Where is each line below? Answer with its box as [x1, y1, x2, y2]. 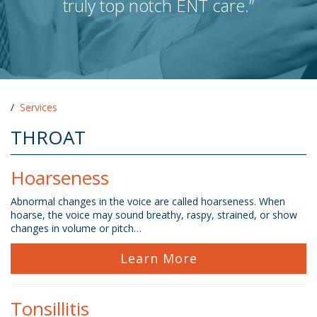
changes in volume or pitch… [11, 221, 142, 235]
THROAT [11, 125, 86, 150]
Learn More [120, 250, 197, 267]
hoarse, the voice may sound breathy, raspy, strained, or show [11, 208, 297, 221]
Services [20, 100, 57, 114]
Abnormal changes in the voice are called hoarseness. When [11, 195, 285, 208]
